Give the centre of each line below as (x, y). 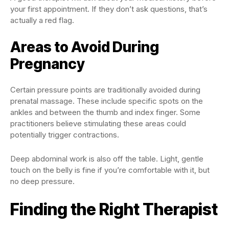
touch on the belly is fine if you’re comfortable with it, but (110, 170)
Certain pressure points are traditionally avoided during (105, 89)
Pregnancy (48, 64)
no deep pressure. (42, 181)
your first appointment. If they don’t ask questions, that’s (109, 9)
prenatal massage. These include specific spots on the (107, 101)
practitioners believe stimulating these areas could (98, 123)
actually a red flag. (42, 20)
